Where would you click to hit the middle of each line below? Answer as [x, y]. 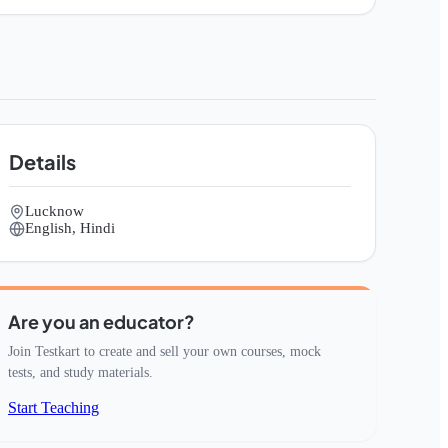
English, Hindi [70, 228]
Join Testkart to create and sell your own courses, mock [164, 351]
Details [42, 161]
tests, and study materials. [80, 372]
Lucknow [54, 211]
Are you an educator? [101, 321]
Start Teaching [53, 407]
